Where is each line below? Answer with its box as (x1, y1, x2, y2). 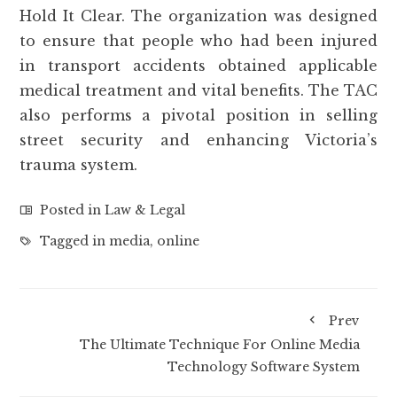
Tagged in (36, 232, 110, 249)
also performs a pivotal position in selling (19, 105, 378, 124)
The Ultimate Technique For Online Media (79, 336, 360, 353)
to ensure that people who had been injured (19, 31, 378, 50)
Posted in (36, 201, 105, 218)
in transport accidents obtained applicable (19, 56, 378, 74)
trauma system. (19, 155, 138, 174)
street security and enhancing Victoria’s (19, 130, 378, 149)
